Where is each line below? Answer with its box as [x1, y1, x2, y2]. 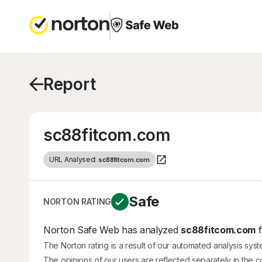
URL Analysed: [49, 155, 98, 164]
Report [43, 74, 96, 94]
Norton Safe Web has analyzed [43, 224, 181, 236]
